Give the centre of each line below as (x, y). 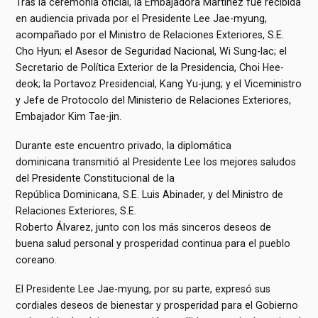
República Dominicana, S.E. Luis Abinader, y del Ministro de (150, 194)
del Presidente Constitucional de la (95, 178)
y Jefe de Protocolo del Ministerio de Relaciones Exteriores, (154, 100)
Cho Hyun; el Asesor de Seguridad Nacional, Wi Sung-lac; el (152, 51)
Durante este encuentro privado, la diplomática (124, 145)
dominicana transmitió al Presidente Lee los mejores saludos (156, 161)
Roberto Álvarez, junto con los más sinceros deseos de (144, 227)
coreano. (37, 259)
